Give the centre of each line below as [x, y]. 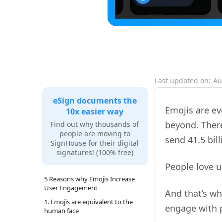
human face [61, 210]
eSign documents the [95, 100]
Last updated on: [183, 80]
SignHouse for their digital [95, 143]
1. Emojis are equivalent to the [88, 201]
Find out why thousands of [95, 124]
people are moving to [95, 133]
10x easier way [95, 111]
